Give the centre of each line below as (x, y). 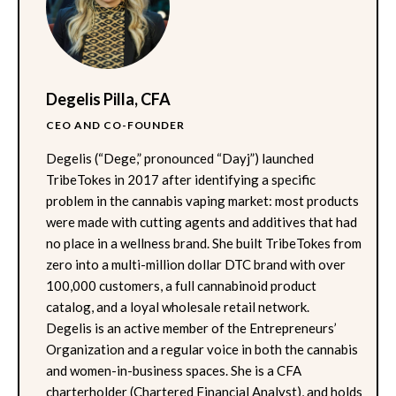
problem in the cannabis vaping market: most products (202, 200)
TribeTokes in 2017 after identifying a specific (181, 179)
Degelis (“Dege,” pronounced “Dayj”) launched (180, 158)
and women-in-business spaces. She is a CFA (174, 370)
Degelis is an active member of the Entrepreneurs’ (191, 327)
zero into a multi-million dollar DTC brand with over (196, 264)
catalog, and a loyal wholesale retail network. (178, 306)
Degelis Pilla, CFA (108, 99)
